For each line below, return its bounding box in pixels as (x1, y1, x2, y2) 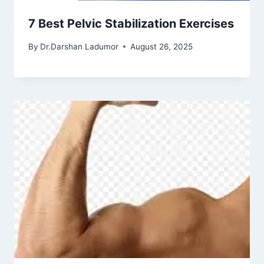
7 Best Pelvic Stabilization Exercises (28, 16, 234, 31)
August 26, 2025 (130, 41, 193, 51)
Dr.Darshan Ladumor (40, 41, 119, 51)
